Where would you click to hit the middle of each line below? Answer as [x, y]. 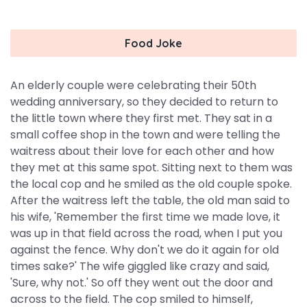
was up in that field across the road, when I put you [146, 233]
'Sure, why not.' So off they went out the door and [142, 283]
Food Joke [153, 43]
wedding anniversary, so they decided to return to [144, 102]
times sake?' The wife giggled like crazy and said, [140, 266]
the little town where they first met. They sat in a [141, 118]
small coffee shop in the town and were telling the [145, 135]
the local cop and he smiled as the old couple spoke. [151, 184]
